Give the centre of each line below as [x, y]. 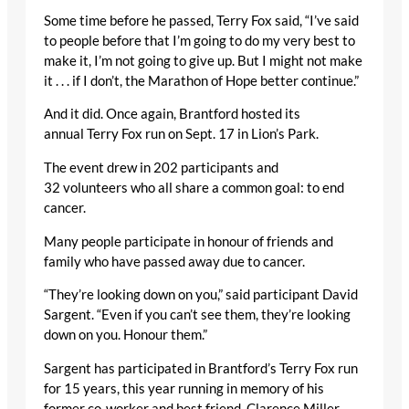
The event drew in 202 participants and [161, 168]
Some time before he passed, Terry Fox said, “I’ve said [201, 20]
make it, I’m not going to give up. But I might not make [203, 60]
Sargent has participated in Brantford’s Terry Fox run [201, 368]
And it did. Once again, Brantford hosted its [172, 114]
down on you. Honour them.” [126, 335]
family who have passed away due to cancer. [174, 261]
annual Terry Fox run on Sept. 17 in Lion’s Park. [181, 134]
